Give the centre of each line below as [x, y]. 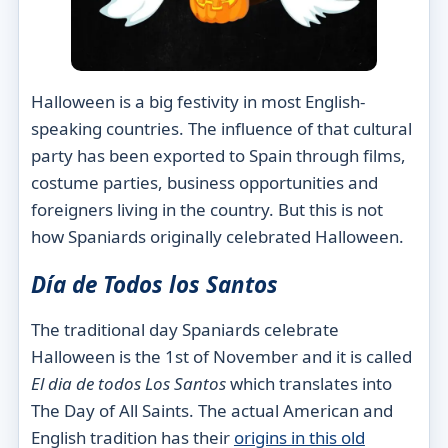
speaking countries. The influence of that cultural [221, 128]
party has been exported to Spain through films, [218, 155]
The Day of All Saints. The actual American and [211, 410]
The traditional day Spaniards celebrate [184, 329]
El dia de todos [87, 383]
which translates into [308, 383]
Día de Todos [99, 285]
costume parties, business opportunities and [204, 182]
